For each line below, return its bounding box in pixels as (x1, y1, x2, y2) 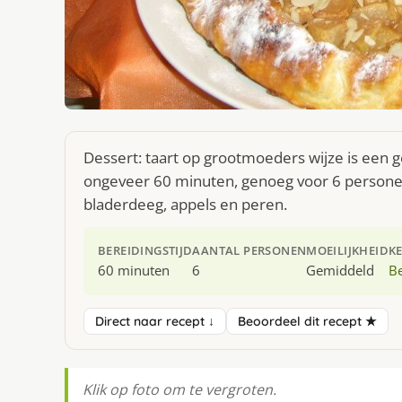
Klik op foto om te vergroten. (83, 380, 276, 400)
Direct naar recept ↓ (95, 313, 214, 330)
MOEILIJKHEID (306, 242, 389, 259)
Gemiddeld (306, 261, 375, 280)
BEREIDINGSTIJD (98, 242, 193, 259)
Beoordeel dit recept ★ (238, 313, 377, 330)
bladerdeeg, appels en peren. (83, 194, 287, 215)
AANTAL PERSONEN (192, 242, 307, 259)
